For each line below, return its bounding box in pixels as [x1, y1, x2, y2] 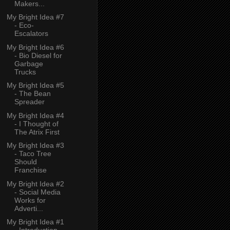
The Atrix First [14, 127, 60, 136]
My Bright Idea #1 [6, 218, 64, 226]
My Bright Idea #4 [6, 111, 64, 120]
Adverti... [14, 204, 43, 213]
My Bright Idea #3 [6, 141, 64, 150]
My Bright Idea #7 [6, 13, 64, 22]
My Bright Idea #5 [6, 81, 64, 90]
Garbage [14, 59, 43, 68]
